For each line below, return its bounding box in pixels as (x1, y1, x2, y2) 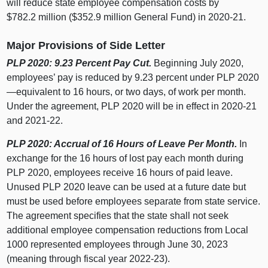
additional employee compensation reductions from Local (7, 225, 249, 236)
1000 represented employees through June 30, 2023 (7, 239, 229, 250)
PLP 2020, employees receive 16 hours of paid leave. (7, 167, 233, 178)
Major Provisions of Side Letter (7, 39, 166, 51)
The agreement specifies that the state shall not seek (7, 211, 229, 221)
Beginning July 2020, (151, 58, 244, 69)
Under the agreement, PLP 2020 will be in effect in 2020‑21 (7, 101, 257, 112)
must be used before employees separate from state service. (7, 196, 261, 207)
